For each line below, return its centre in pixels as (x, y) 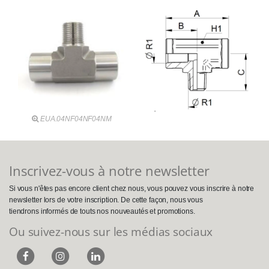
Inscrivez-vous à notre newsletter (109, 171)
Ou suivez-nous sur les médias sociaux (111, 232)
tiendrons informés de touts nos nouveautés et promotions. (102, 211)
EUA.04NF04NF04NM (76, 119)
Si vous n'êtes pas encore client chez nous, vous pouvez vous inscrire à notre (132, 188)
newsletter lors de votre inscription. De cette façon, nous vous (106, 200)
